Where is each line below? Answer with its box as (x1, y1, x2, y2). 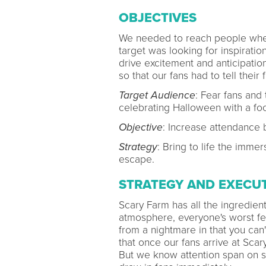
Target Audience (118, 89, 195, 102)
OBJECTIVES (118, 10, 197, 26)
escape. (118, 153, 154, 166)
